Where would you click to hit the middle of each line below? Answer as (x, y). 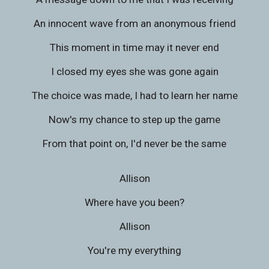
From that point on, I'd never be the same (134, 144)
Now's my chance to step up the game (134, 119)
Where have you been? (134, 202)
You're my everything (134, 250)
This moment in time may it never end (134, 47)
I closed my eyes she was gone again (134, 71)
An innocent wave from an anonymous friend (134, 23)
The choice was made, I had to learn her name (134, 95)
